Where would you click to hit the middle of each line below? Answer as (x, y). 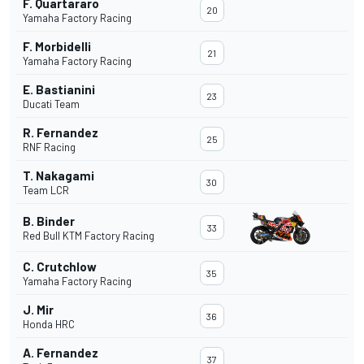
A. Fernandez (61, 353)
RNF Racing (49, 147)
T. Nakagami (58, 176)
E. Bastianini (59, 90)
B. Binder (49, 221)
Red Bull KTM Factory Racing (89, 236)
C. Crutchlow (60, 267)
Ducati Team (51, 104)
